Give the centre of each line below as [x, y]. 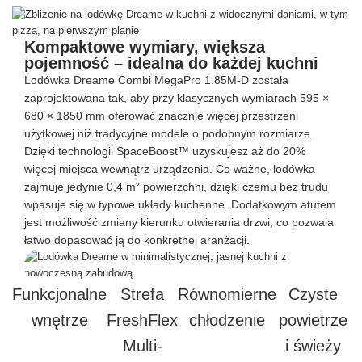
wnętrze [59, 320]
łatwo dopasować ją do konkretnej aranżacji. [137, 240]
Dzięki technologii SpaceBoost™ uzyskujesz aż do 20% [165, 152]
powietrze [313, 320]
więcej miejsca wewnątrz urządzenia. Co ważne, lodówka [170, 169]
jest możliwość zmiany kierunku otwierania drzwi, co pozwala [179, 223]
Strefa [142, 295]
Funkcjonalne [59, 295]
